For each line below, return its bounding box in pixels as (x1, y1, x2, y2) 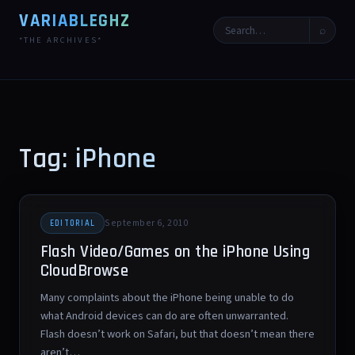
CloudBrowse (40, 260, 129, 281)
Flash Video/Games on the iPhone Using (40, 241, 310, 262)
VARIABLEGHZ (19, 10, 131, 32)
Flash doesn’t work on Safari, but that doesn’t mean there (40, 326, 315, 343)
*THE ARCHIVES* (19, 34, 103, 46)
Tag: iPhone (19, 141, 157, 177)
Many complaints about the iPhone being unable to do (40, 289, 294, 307)
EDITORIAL (49, 217, 96, 229)
